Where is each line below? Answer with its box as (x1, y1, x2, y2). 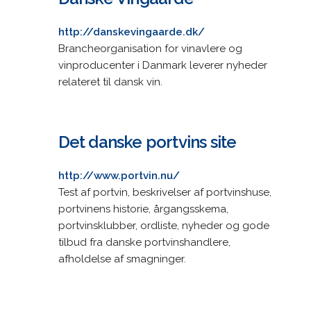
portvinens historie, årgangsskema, (58, 202, 228, 215)
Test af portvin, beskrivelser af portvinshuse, (58, 185, 271, 199)
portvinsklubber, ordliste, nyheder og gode (58, 219, 269, 232)
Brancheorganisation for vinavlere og (58, 42, 242, 55)
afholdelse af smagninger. (58, 252, 186, 265)
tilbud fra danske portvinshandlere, (58, 235, 230, 249)
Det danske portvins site (58, 131, 237, 152)
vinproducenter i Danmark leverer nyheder (58, 58, 267, 72)
